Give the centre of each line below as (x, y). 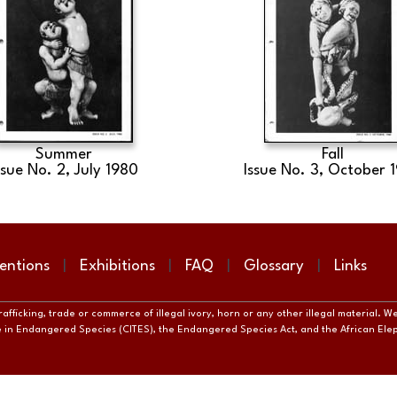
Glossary (274, 266)
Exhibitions (117, 266)
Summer (64, 155)
